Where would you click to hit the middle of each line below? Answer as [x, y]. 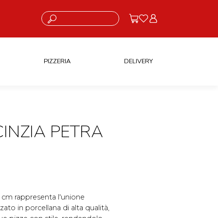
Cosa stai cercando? [66, 15]
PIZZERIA [57, 61]
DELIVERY [138, 61]
